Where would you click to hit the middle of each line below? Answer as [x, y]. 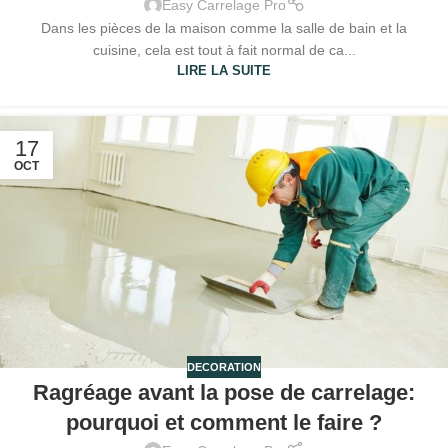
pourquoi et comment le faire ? [224, 423]
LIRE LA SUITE [224, 71]
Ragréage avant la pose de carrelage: [224, 393]
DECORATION [224, 367]
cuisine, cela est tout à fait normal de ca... [224, 50]
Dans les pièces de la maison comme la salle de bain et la [224, 28]
